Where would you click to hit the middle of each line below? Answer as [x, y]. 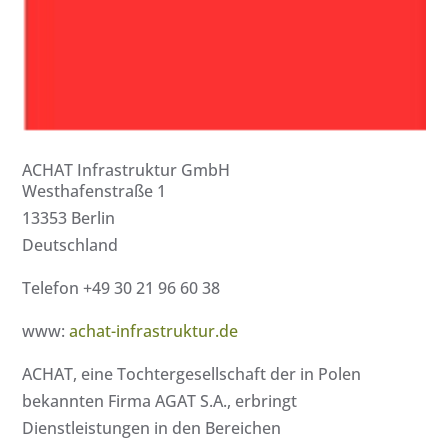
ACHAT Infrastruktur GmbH [126, 170]
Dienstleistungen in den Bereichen [152, 428]
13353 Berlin [69, 218]
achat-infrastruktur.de [154, 331]
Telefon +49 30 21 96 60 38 [121, 288]
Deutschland [70, 245]
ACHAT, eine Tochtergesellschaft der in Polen [192, 374]
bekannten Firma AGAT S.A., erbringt [160, 401]
